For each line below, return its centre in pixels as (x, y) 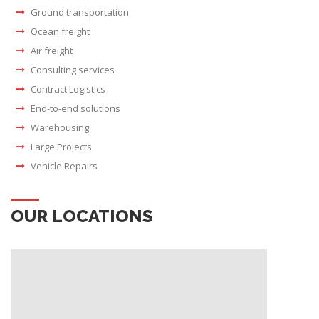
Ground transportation (79, 12)
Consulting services (72, 70)
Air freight (51, 51)
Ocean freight (60, 32)
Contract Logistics (68, 89)
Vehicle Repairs (64, 166)
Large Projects (61, 147)
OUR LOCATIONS (82, 216)
